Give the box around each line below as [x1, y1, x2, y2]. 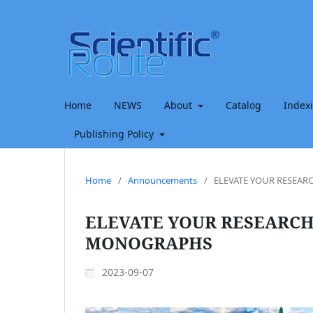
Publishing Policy [74, 126, 156, 140]
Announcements [128, 173, 197, 187]
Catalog [225, 98, 261, 112]
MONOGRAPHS [85, 231, 212, 254]
